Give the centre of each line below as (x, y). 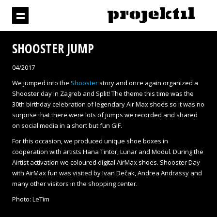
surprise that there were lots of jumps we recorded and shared (105, 115)
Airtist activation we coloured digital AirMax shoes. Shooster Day (106, 162)
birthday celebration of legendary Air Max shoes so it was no (115, 104)
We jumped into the (41, 83)
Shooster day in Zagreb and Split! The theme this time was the (103, 93)
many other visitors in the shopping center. (75, 184)
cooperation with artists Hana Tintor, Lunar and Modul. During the (108, 152)
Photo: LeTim (31, 199)
